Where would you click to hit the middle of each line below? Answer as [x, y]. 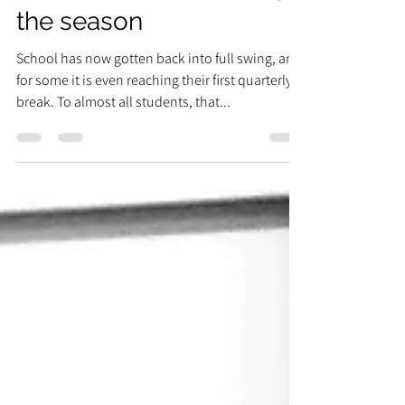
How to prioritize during [152, 26]
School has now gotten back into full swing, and [159, 98]
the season [80, 61]
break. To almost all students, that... [123, 141]
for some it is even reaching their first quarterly [154, 120]
